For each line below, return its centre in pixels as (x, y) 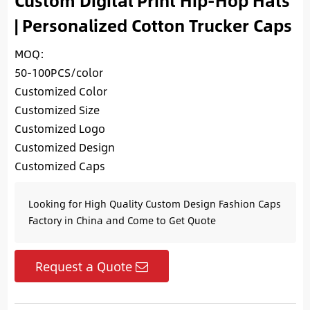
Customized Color (61, 91)
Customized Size (57, 110)
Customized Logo (60, 129)
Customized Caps (60, 166)
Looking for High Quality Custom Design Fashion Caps (154, 204)
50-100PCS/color (58, 73)
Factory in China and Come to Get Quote (122, 221)
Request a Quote (83, 266)
